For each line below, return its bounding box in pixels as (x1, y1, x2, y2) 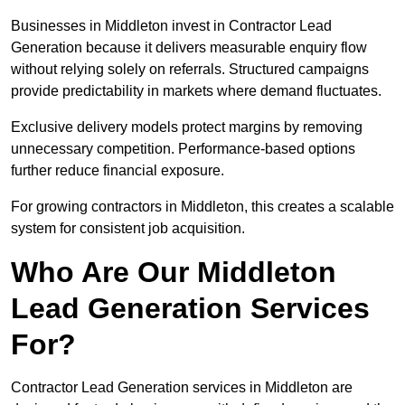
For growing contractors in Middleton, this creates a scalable (11, 199, 394, 215)
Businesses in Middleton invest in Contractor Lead (11, 18, 332, 34)
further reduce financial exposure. (11, 163, 224, 179)
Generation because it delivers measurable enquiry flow (11, 40, 367, 56)
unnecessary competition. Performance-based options (11, 141, 355, 157)
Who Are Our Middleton (11, 256, 336, 289)
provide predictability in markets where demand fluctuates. (11, 83, 381, 99)
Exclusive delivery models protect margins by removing (11, 119, 363, 136)
